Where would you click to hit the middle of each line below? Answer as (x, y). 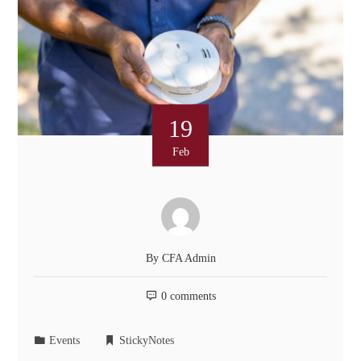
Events (65, 340)
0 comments (188, 295)
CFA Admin (189, 257)
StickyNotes (147, 340)
